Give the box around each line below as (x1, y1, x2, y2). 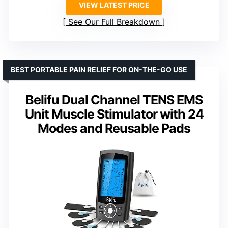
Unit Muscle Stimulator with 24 (24, 106, 204, 122)
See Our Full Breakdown (68, 17, 160, 27)
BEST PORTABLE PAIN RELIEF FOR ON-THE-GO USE (11, 65, 187, 74)
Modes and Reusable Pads (38, 121, 190, 136)
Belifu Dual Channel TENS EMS (25, 92, 203, 108)
